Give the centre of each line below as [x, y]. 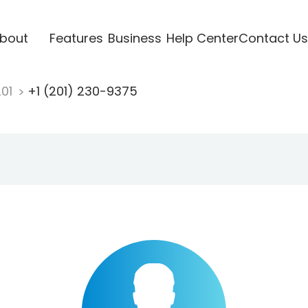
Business [134, 38]
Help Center [202, 38]
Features [76, 38]
